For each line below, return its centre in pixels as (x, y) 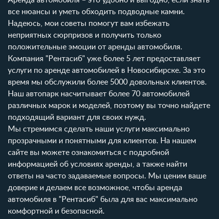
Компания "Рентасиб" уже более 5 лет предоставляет (104, 58)
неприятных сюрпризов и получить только (85, 35)
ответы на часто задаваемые (60, 176)
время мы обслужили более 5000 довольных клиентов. (107, 82)
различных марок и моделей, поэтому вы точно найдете (109, 105)
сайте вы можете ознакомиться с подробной (88, 152)
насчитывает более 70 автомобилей (124, 94)
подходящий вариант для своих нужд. (77, 117)
